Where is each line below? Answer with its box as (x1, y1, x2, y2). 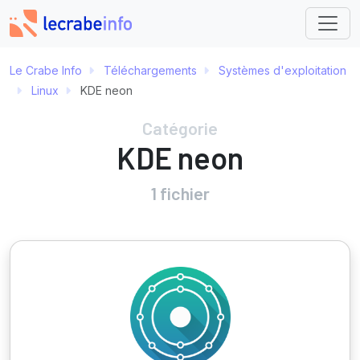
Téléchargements (104, 63, 197, 77)
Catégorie (142, 117, 218, 138)
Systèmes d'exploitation (219, 63, 346, 77)
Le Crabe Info (10, 63, 82, 77)
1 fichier (150, 182, 210, 203)
